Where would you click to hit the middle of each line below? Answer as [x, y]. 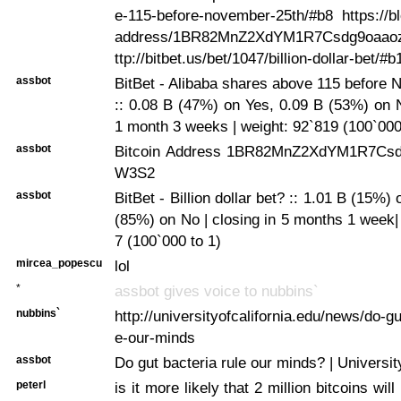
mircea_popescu [59, 263]
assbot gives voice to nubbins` [217, 290]
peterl [31, 384]
